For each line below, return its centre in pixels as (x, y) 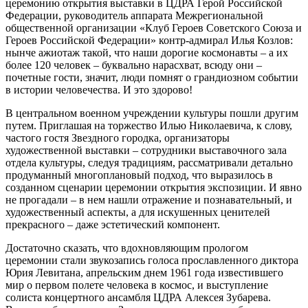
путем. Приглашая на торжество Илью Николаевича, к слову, (149, 125)
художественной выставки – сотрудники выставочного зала (146, 150)
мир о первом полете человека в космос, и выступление (137, 285)
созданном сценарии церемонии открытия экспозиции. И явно (154, 187)
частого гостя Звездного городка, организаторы (118, 137)
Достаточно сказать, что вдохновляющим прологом (127, 247)
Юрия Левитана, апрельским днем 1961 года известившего (144, 272)
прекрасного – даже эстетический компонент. (113, 224)
